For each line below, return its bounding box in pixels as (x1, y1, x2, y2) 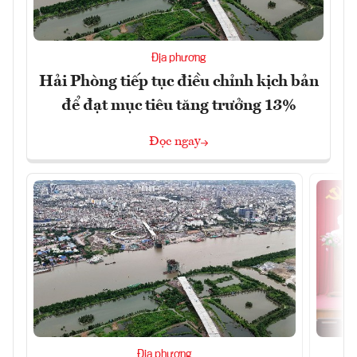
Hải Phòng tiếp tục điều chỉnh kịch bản (38, 73, 319, 90)
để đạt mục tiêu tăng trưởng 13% (61, 97, 296, 114)
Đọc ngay (149, 135, 201, 148)
